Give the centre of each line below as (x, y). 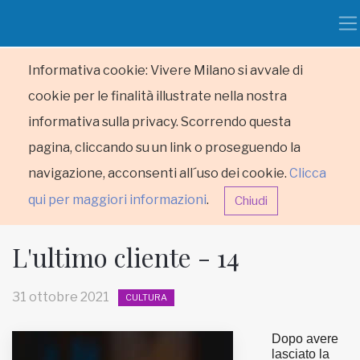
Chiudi (251, 201)
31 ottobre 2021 (61, 297)
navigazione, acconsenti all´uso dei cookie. (159, 173)
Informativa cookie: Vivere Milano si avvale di (166, 70)
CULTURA (146, 298)
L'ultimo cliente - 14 (126, 257)
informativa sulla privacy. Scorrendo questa (160, 122)
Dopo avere (305, 339)
